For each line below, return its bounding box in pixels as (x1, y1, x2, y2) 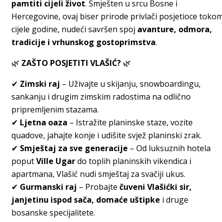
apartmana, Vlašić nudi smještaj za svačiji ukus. (11, 168, 185, 180)
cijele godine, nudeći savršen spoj (11, 24, 137, 35)
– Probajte (77, 181, 119, 193)
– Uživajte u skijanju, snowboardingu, (60, 78, 201, 90)
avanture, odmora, (137, 24, 212, 35)
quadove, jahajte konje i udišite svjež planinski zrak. (11, 130, 202, 141)
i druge (160, 194, 188, 206)
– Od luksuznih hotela (128, 143, 211, 154)
